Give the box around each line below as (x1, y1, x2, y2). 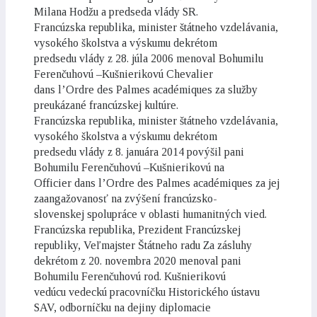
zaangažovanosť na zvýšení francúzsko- (34, 192, 217, 204)
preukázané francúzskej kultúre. (34, 99, 178, 111)
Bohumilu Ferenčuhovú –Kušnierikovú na (34, 161, 224, 173)
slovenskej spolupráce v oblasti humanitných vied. (34, 208, 267, 220)
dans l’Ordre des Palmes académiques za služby (34, 83, 258, 96)
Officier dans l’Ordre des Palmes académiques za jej (34, 177, 279, 189)
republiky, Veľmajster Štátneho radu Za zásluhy (34, 239, 252, 251)
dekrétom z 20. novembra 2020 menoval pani (34, 255, 241, 267)
